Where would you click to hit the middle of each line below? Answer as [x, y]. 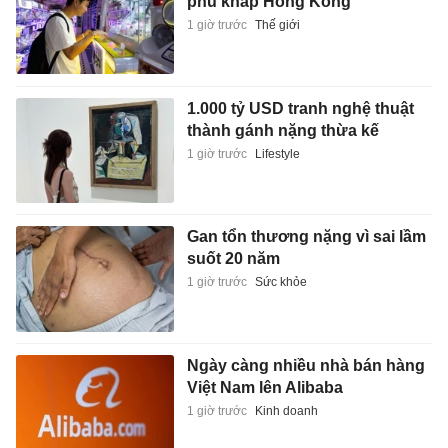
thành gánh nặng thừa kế [282, 130]
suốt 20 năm [233, 259]
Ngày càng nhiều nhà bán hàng [305, 365]
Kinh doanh [286, 410]
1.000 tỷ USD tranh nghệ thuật [300, 108]
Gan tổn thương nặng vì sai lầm [306, 237]
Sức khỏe [280, 282]
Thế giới [277, 25]
